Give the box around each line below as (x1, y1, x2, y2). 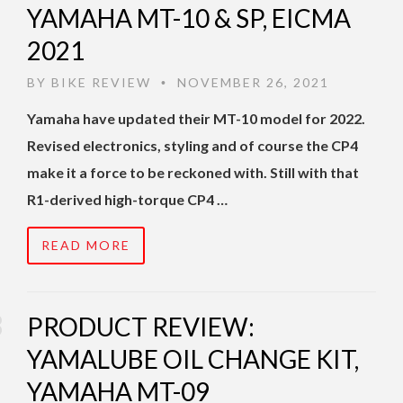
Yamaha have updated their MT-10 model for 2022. (27, 110, 365, 128)
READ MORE (41, 237, 130, 254)
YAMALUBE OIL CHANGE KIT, (27, 344, 359, 375)
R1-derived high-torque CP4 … (27, 191, 228, 209)
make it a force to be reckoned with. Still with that (27, 164, 359, 182)
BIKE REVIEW (51, 75, 151, 91)
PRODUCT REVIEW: (27, 311, 255, 343)
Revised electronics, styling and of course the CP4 (27, 137, 358, 155)
